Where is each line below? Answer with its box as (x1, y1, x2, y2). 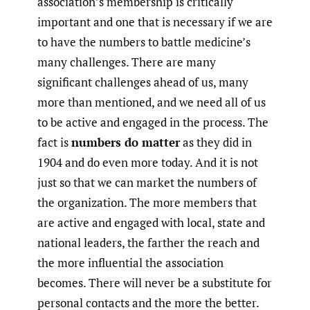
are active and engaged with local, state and (37, 215, 265, 231)
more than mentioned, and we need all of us (37, 94, 266, 111)
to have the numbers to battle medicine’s (37, 34, 250, 51)
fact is (37, 134, 71, 151)
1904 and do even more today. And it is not (37, 154, 258, 171)
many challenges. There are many (37, 54, 216, 71)
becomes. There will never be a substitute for (37, 275, 272, 291)
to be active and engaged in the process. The (37, 114, 268, 131)
